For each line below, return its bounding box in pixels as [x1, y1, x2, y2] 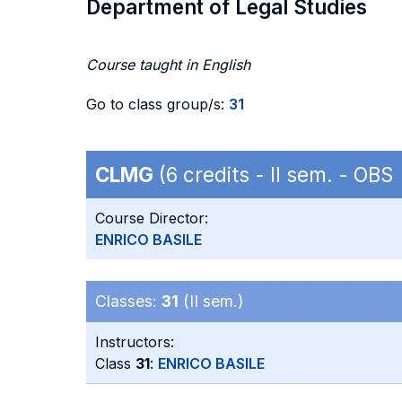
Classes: [95, 292, 162, 310]
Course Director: [95, 209, 208, 227]
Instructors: [95, 333, 174, 351]
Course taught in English [86, 56, 250, 74]
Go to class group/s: [86, 95, 229, 113]
